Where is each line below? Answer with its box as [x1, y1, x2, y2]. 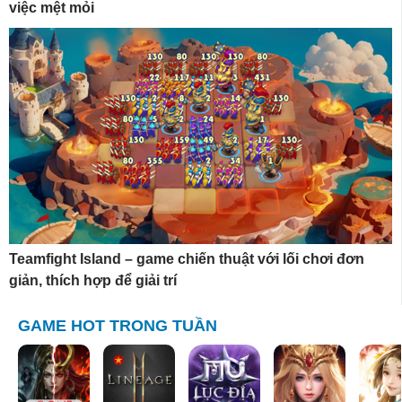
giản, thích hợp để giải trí [9, 272, 177, 288]
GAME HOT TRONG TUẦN [18, 316, 217, 335]
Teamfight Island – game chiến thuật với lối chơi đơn [9, 250, 364, 267]
